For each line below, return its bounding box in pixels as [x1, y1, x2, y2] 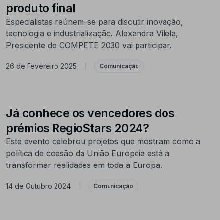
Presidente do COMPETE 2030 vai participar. [6, 40, 172, 50]
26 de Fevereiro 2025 [6, 62, 77, 71]
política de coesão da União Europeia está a [6, 148, 169, 158]
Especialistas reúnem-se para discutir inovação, [6, 16, 183, 27]
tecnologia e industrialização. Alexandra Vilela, [6, 28, 178, 38]
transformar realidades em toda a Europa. [6, 160, 162, 170]
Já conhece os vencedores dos [6, 106, 174, 120]
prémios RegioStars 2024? [6, 120, 149, 135]
